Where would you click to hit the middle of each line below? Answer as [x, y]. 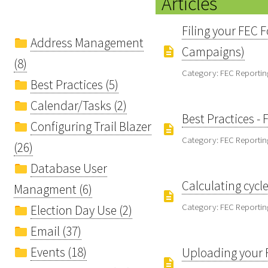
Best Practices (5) [74, 84]
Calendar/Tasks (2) [79, 105]
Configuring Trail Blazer [91, 126]
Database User [69, 168]
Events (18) [59, 252]
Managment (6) [53, 189]
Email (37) [56, 231]
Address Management [87, 42]
